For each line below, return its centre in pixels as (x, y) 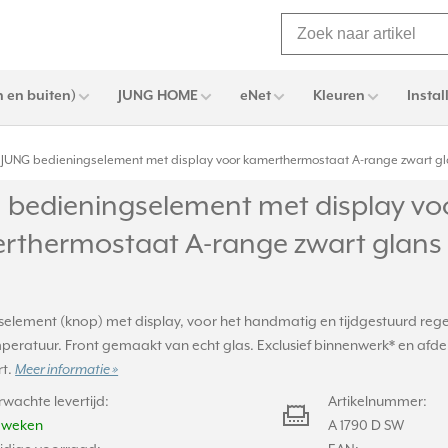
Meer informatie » (67, 370)
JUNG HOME (158, 96)
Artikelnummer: (377, 402)
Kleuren (339, 96)
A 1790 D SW (365, 426)
